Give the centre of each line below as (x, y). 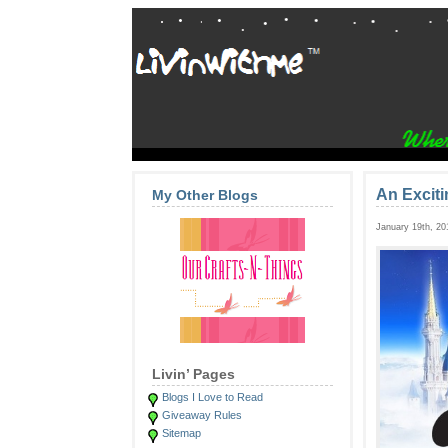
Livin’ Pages (193, 374)
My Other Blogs (205, 195)
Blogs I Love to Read (212, 397)
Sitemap (181, 433)
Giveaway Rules (202, 415)
